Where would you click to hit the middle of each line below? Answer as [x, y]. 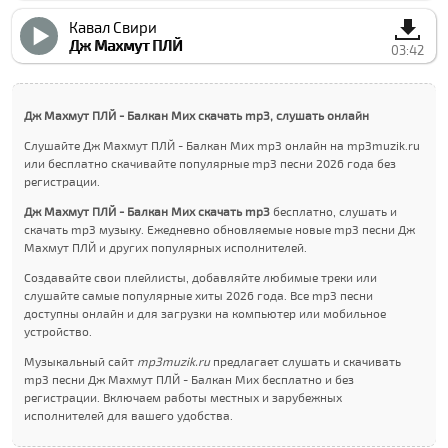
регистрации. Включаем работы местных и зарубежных [183, 397]
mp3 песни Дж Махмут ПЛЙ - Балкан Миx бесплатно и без [189, 379]
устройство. [58, 331]
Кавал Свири [113, 27]
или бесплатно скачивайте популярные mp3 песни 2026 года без [210, 163]
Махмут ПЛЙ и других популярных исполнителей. [166, 247]
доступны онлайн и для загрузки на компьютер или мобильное [205, 313]
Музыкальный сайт [81, 361]
